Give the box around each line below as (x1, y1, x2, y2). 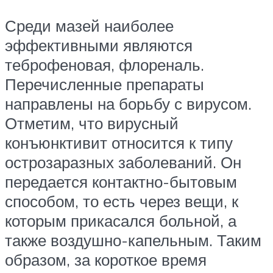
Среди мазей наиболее (5, 16, 174, 36)
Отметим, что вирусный (5, 113, 179, 133)
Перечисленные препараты (5, 74, 204, 94)
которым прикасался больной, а (5, 211, 236, 231)
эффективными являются (5, 35, 193, 55)
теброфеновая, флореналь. (5, 55, 204, 75)
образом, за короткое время (5, 250, 207, 270)
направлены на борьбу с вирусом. (5, 94, 252, 114)
